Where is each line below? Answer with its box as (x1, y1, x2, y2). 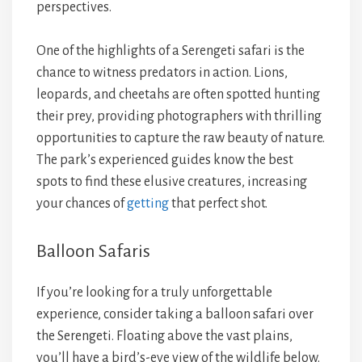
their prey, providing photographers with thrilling (36, 109, 322, 124)
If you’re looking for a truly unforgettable (36, 285, 272, 300)
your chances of (36, 196, 127, 211)
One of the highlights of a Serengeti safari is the (36, 44, 305, 58)
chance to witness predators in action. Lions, (36, 65, 288, 80)
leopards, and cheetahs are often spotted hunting (36, 87, 320, 102)
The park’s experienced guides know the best (36, 153, 293, 167)
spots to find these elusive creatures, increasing (36, 175, 307, 189)
